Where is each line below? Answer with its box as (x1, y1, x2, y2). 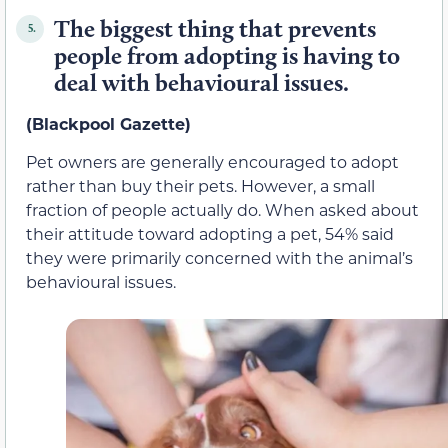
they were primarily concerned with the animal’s (26, 247, 413, 269)
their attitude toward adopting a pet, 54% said (26, 223, 394, 245)
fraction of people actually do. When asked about (26, 199, 419, 221)
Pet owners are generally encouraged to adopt (26, 151, 399, 173)
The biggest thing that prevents (54, 13, 376, 43)
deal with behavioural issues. (54, 67, 349, 97)
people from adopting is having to (54, 40, 400, 70)
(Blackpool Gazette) (26, 112, 191, 134)
